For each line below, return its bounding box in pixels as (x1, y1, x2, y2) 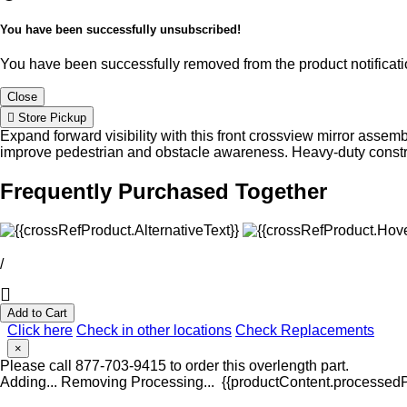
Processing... (131, 373, 214, 390)
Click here (7, 322, 73, 338)
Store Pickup (15, 111, 86, 125)
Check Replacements (235, 322, 374, 338)
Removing (61, 373, 127, 390)
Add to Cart (7, 305, 67, 320)
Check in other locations (76, 322, 232, 338)
